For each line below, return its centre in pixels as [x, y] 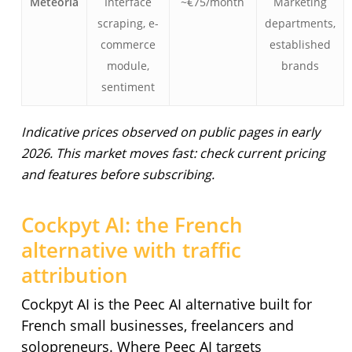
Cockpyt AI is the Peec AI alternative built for [166, 304]
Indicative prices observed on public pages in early [170, 132]
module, [128, 66]
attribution [74, 275]
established [300, 44]
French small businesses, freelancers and [157, 326]
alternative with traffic [131, 250]
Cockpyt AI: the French [132, 225]
